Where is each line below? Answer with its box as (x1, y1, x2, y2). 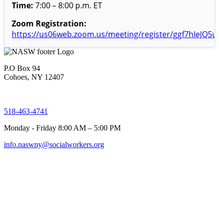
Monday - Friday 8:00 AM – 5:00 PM (4, 123, 121, 132)
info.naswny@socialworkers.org (4, 140, 104, 149)
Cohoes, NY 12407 (4, 72, 64, 81)
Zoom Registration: (12, 18, 87, 29)
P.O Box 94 (4, 64, 40, 72)
